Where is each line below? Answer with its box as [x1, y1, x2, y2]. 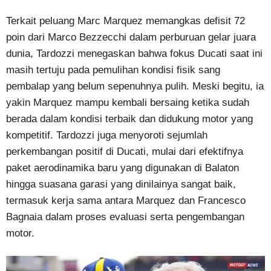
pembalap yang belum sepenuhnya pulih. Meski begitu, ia [6, 80, 264, 92]
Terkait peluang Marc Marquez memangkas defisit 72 [6, 15, 245, 27]
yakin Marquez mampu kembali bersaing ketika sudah [6, 96, 249, 108]
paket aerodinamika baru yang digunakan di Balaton [6, 162, 239, 174]
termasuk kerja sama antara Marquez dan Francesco [6, 194, 246, 206]
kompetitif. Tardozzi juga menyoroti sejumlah [6, 129, 207, 141]
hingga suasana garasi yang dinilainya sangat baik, [6, 178, 236, 190]
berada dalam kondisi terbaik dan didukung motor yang [6, 113, 253, 125]
